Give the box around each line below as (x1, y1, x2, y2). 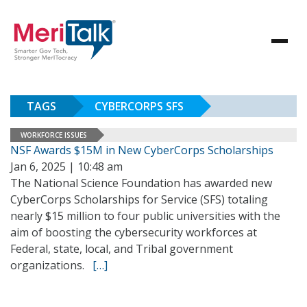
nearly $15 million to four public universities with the (10, 208, 280, 223)
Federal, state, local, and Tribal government (10, 241, 233, 256)
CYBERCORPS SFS (95, 99, 184, 114)
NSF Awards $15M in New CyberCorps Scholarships (10, 143, 273, 158)
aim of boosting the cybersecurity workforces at (10, 225, 257, 240)
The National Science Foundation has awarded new (10, 175, 272, 191)
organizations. (10, 258, 93, 273)
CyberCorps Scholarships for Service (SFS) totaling (10, 192, 268, 207)
